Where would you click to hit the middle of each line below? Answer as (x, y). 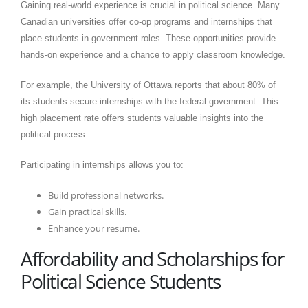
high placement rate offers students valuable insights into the (142, 118)
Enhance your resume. (94, 228)
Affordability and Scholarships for (152, 258)
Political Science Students (121, 281)
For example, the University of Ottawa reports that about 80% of (148, 85)
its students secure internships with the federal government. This (150, 101)
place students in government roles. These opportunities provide (148, 38)
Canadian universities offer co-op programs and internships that (146, 21)
